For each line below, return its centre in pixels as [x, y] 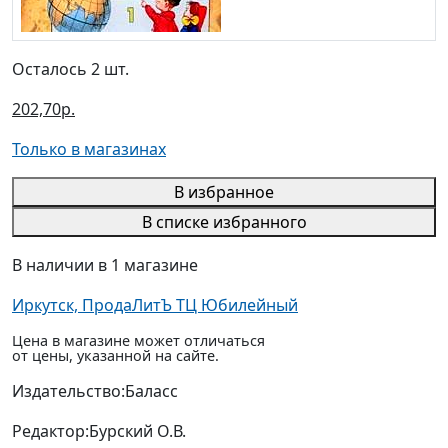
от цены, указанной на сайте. [115, 356]
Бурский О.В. [137, 431]
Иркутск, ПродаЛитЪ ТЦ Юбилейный [155, 305]
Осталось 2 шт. [70, 69]
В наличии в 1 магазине [105, 265]
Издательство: [68, 391]
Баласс [151, 391]
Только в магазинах [89, 149]
